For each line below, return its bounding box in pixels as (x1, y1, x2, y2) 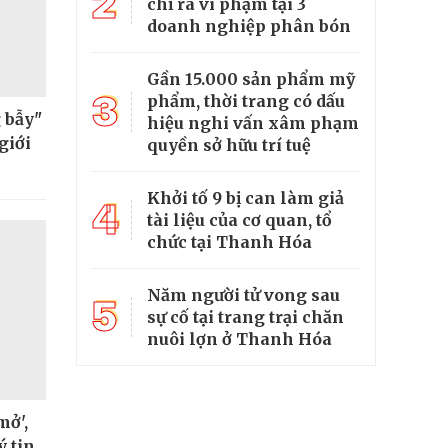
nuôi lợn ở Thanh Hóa (147, 329, 332, 349)
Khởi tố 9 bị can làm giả (147, 188, 344, 208)
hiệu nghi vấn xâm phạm (147, 113, 359, 133)
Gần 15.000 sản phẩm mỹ (147, 69, 355, 89)
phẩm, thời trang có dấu (147, 91, 345, 111)
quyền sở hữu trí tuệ (147, 135, 311, 155)
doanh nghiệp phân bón (147, 16, 351, 36)
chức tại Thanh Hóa (147, 232, 312, 252)
